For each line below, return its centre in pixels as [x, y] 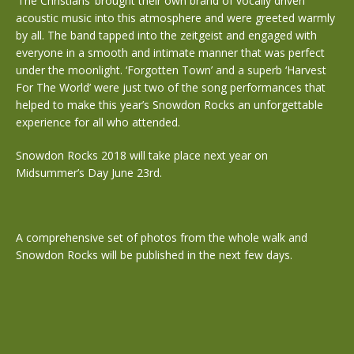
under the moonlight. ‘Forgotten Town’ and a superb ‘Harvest [171, 70]
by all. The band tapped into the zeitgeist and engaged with [166, 35]
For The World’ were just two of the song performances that [171, 87]
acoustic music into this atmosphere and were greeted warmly [175, 18]
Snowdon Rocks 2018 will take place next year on [142, 155]
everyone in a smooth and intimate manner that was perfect [170, 53]
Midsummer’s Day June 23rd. [89, 173]
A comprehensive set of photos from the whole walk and [162, 237]
